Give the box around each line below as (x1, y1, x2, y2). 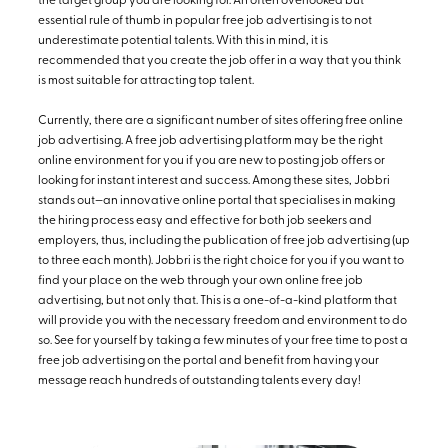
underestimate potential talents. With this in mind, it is (38, 35, 328, 48)
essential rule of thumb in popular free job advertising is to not (38, 15, 372, 28)
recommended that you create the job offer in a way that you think (38, 55, 401, 68)
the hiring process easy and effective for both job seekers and (38, 215, 372, 228)
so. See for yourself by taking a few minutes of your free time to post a (38, 335, 408, 348)
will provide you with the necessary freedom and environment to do (38, 315, 407, 328)
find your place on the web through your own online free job (38, 275, 363, 288)
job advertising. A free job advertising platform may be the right (38, 135, 383, 148)
